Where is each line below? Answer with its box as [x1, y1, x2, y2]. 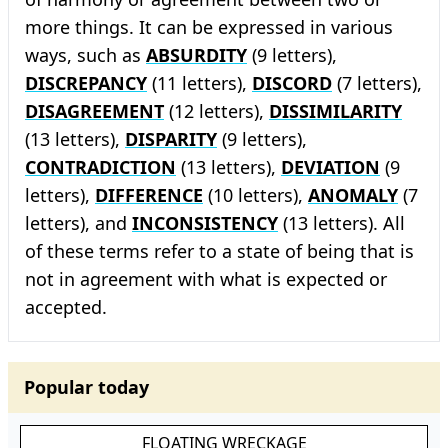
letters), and [25, 211, 132, 235]
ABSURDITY [146, 43, 247, 67]
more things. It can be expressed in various [25, 15, 393, 39]
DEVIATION [281, 155, 380, 179]
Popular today [24, 375, 149, 399]
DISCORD [252, 71, 332, 95]
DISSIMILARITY [269, 99, 402, 123]
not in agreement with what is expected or [25, 267, 387, 291]
